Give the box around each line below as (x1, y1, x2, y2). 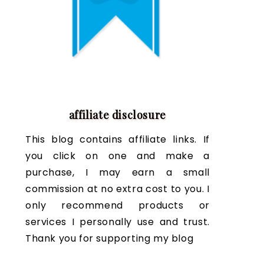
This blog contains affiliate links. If (25, 132, 210, 146)
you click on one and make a (25, 148, 210, 163)
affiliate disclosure (68, 107, 166, 122)
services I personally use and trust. (25, 214, 210, 229)
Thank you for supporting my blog (25, 231, 194, 245)
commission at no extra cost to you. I (25, 181, 210, 196)
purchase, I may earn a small (25, 165, 210, 179)
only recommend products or (25, 198, 210, 212)
